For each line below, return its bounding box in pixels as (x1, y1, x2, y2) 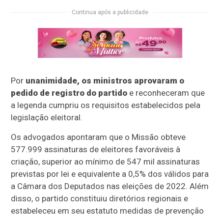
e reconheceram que (127, 88, 205, 98)
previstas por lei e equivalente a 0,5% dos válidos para (11, 169, 209, 179)
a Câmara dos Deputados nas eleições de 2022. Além (11, 181, 209, 192)
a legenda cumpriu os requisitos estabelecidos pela (11, 100, 201, 110)
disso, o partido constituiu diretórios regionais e (11, 193, 189, 204)
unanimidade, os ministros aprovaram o (26, 76, 185, 86)
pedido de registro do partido (11, 88, 128, 98)
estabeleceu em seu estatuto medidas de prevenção (11, 206, 204, 216)
